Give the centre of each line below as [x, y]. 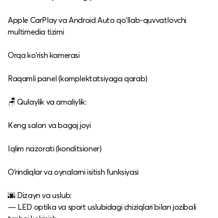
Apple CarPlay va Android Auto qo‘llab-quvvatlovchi [97, 20]
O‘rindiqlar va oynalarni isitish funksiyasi [73, 172]
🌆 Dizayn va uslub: [40, 195]
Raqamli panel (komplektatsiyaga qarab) [78, 78]
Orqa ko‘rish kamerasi [44, 55]
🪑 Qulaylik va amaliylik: [47, 101]
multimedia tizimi [36, 31]
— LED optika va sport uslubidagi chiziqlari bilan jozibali [102, 207]
